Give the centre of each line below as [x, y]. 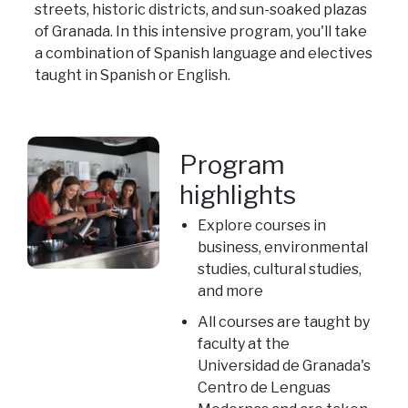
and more [231, 291]
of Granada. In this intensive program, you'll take [200, 31]
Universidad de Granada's [285, 366]
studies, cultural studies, [280, 269]
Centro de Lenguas [265, 388]
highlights [238, 195]
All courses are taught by [284, 322]
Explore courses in [262, 225]
